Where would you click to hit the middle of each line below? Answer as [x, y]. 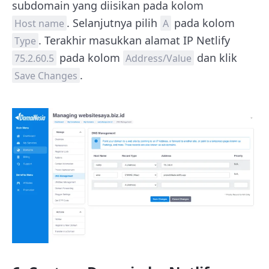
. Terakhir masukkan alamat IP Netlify [134, 40]
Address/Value [159, 58]
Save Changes [46, 75]
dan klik [216, 57]
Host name [39, 23]
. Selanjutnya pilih [113, 23]
